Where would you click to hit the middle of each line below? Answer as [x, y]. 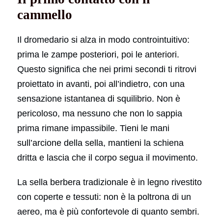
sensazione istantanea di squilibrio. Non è [99, 98]
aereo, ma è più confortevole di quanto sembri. [108, 211]
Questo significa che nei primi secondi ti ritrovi [107, 69]
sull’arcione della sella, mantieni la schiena [100, 143]
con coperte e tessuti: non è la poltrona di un [104, 197]
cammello [45, 14]
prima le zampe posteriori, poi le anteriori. [98, 54]
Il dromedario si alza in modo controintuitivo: [103, 40]
